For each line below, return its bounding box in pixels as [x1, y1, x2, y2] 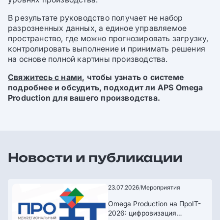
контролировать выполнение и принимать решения [8, 43, 206, 54]
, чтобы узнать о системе [82, 72, 184, 82]
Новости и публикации [8, 150, 183, 165]
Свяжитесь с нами [8, 72, 82, 82]
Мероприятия [141, 183, 181, 191]
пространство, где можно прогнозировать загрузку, [8, 33, 209, 43]
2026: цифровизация [108, 208, 177, 217]
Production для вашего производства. [8, 92, 160, 103]
